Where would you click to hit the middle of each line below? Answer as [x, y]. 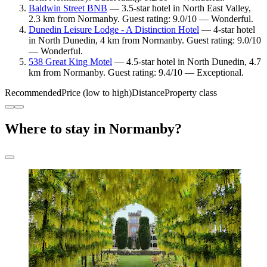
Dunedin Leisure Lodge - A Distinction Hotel [114, 30]
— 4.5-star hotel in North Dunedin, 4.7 [187, 62]
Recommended [33, 93]
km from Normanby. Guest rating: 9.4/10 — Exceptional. [136, 73]
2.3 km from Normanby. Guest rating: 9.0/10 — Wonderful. [141, 19]
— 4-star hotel [227, 30]
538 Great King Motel [70, 62]
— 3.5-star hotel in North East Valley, [179, 8]
